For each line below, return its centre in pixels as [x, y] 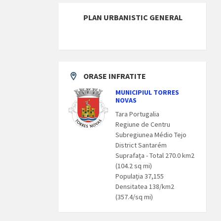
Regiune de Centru [143, 124]
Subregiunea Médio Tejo [151, 134]
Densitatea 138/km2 [145, 186]
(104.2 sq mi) [134, 166]
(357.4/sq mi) [134, 197]
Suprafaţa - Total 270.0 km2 [155, 155]
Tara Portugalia [138, 114]
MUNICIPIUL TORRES [147, 92]
